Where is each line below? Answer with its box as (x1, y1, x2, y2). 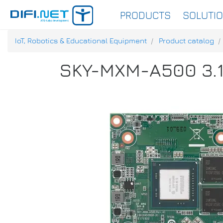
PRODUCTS (119, 9, 171, 21)
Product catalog (159, 36, 214, 45)
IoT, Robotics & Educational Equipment (15, 36, 147, 45)
